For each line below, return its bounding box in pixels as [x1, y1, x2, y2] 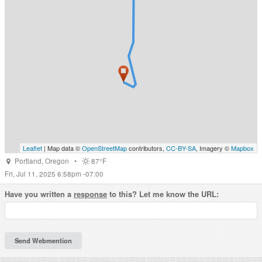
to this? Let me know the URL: [107, 188, 219, 199]
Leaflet [23, 143, 42, 153]
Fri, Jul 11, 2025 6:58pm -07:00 [5, 169, 104, 178]
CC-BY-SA [166, 143, 196, 153]
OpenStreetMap [82, 143, 127, 153]
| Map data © [42, 143, 82, 153]
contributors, [127, 143, 166, 153]
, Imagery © [196, 143, 231, 153]
